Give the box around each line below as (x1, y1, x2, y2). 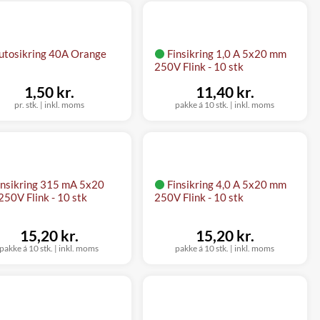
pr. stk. (14, 99, 39, 110)
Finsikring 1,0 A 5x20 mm (166, 46, 286, 60)
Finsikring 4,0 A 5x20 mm (166, 177, 286, 191)
